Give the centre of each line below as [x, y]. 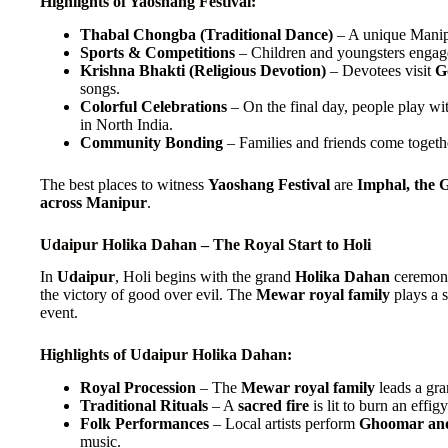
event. [59, 313]
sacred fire [273, 406]
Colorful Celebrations [153, 106]
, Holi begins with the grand [205, 277]
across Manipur [93, 202]
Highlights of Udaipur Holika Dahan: [166, 355]
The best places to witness [124, 184]
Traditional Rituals [144, 406]
